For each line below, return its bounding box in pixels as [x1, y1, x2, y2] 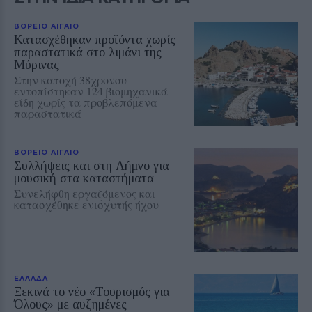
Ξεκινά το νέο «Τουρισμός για [14, 284, 170, 299]
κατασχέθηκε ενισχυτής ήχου [14, 196, 159, 212]
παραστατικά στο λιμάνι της [14, 45, 162, 59]
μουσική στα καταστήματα [14, 171, 154, 185]
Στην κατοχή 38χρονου [14, 72, 127, 87]
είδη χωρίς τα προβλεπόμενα [14, 94, 157, 109]
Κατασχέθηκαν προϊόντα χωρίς [14, 32, 175, 47]
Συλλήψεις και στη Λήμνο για [14, 158, 169, 173]
